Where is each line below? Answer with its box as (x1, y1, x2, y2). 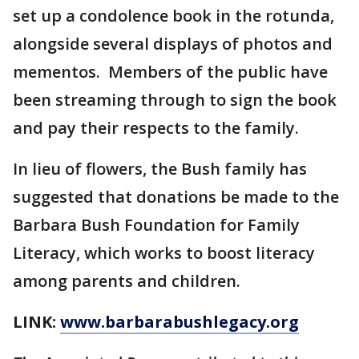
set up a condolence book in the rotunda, (13, 5, 334, 26)
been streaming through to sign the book (13, 89, 337, 111)
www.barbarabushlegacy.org (60, 311, 299, 333)
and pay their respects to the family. (13, 117, 299, 139)
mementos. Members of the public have (13, 61, 328, 83)
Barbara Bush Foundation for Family (13, 214, 300, 236)
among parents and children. (13, 270, 240, 292)
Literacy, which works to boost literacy (13, 242, 315, 264)
